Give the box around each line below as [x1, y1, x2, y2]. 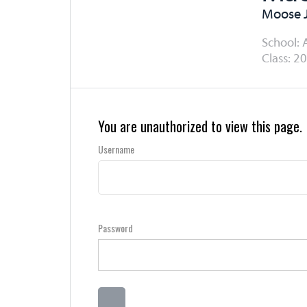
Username [98, 142, 134, 156]
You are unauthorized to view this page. [98, 116, 302, 136]
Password [98, 221, 133, 235]
